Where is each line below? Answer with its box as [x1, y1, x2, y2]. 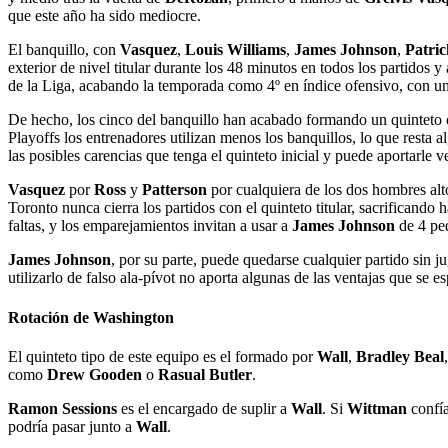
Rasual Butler [158, 365, 252, 383]
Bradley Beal [356, 347, 444, 365]
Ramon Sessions [8, 399, 117, 417]
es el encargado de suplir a [117, 399, 291, 417]
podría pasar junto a [8, 417, 136, 435]
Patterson [142, 181, 207, 199]
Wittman [347, 399, 407, 417]
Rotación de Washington [8, 308, 174, 326]
